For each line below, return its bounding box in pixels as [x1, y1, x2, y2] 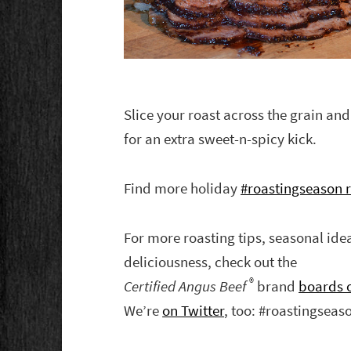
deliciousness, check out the [124, 252, 298, 273]
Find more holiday [124, 179, 241, 199]
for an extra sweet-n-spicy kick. [124, 129, 317, 150]
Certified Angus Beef [124, 277, 247, 297]
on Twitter [162, 301, 225, 321]
